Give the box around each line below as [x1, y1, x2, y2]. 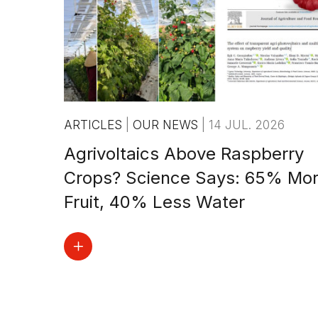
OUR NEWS [133, 118, 202, 133]
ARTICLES [64, 118, 126, 133]
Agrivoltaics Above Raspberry [64, 143, 304, 165]
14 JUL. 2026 [209, 118, 285, 133]
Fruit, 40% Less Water [64, 192, 245, 213]
